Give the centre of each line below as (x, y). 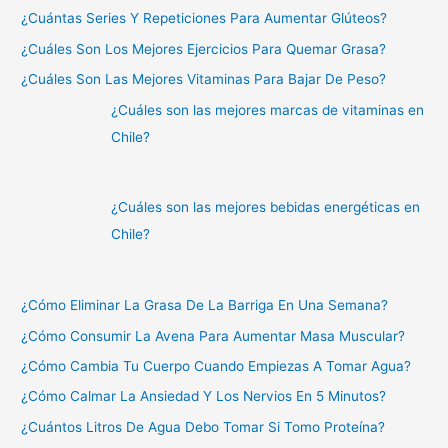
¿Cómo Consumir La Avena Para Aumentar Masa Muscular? (213, 335)
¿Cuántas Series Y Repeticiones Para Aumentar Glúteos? (204, 18)
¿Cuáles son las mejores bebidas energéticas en (266, 207)
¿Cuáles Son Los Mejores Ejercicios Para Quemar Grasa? (204, 48)
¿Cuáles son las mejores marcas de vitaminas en (268, 109)
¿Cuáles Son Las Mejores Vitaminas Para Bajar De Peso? (204, 79)
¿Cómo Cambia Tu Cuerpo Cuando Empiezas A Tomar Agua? (216, 365)
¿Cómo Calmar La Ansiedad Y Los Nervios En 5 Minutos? (204, 396)
